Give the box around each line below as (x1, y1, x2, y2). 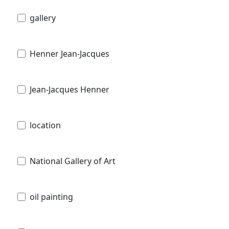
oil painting (30, 191, 73, 202)
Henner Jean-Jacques (30, 48, 109, 59)
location (30, 119, 61, 131)
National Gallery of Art (30, 155, 116, 167)
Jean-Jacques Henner (30, 83, 109, 95)
